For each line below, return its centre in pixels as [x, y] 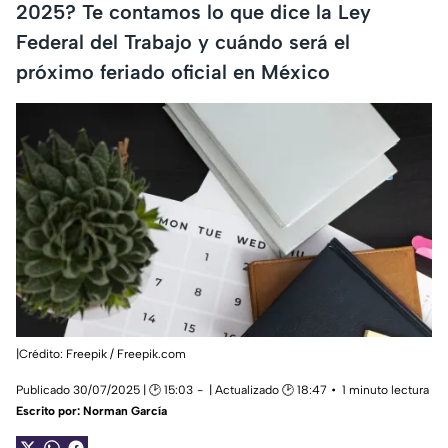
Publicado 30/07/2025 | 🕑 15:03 [104, 390]
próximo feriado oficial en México [173, 71]
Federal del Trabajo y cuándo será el [183, 41]
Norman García [125, 411]
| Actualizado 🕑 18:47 [268, 390]
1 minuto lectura [385, 390]
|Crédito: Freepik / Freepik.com [101, 354]
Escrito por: [49, 411]
